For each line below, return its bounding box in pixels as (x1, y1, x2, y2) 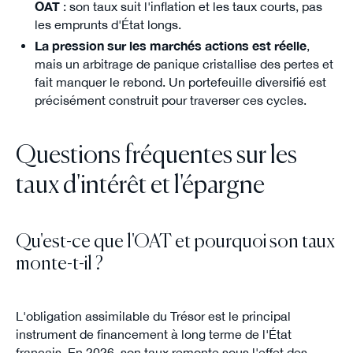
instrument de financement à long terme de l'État (15, 326, 292, 341)
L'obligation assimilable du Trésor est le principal (15, 308, 291, 323)
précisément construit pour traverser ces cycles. (34, 92, 307, 107)
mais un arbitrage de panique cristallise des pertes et (34, 56, 333, 71)
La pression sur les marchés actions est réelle (34, 38, 307, 53)
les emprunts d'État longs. (34, 17, 181, 32)
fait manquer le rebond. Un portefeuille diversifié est (34, 74, 326, 89)
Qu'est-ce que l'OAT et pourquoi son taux (15, 233, 335, 252)
